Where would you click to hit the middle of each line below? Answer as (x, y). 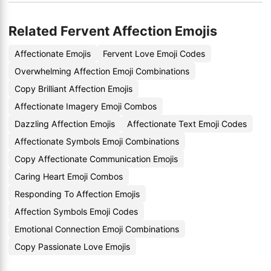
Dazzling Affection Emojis (65, 124)
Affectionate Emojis (53, 54)
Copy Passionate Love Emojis (72, 247)
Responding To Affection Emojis (77, 194)
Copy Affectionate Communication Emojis (96, 159)
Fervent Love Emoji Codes (154, 54)
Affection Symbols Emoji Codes (76, 211)
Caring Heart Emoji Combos (69, 176)
